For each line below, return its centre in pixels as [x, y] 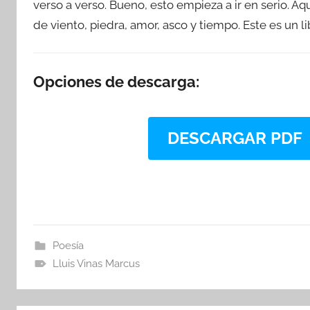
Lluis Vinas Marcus [96, 264]
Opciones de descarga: [116, 81]
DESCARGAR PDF [235, 138]
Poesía [68, 246]
